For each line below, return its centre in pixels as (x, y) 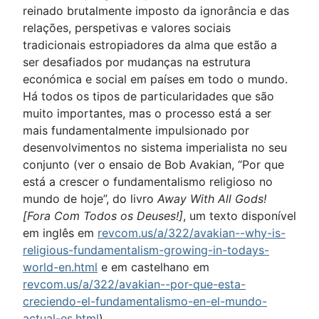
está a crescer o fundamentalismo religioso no (148, 182)
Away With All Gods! (212, 199)
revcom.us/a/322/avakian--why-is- (192, 233)
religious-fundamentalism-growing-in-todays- (146, 250)
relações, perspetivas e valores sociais (127, 28)
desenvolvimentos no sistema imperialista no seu (155, 148)
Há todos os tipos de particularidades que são (148, 96)
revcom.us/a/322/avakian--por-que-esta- (134, 284)
